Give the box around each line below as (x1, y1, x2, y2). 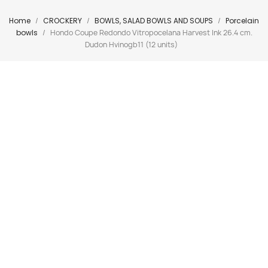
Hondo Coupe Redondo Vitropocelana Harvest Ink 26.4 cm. (50, 28, 252, 38)
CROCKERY (43, 16, 82, 26)
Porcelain (226, 16, 259, 26)
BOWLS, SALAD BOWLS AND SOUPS (95, 16, 213, 26)
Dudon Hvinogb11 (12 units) (84, 39, 178, 50)
